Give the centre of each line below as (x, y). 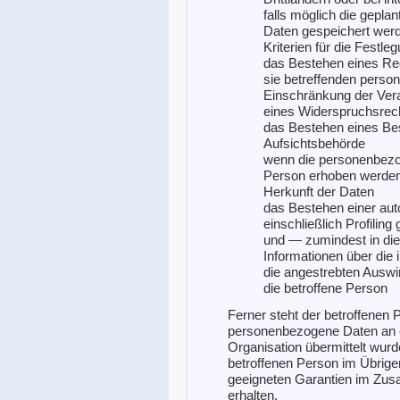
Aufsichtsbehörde (314, 144)
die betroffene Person (325, 288)
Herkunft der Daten (319, 192)
